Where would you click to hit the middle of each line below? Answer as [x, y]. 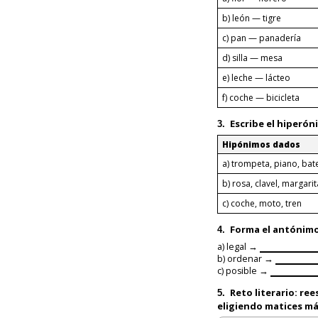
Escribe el [252, 123]
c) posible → [244, 270]
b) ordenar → [246, 258]
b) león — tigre [252, 18]
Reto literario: [264, 292]
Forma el [250, 229]
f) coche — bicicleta [261, 97]
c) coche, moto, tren [262, 203]
